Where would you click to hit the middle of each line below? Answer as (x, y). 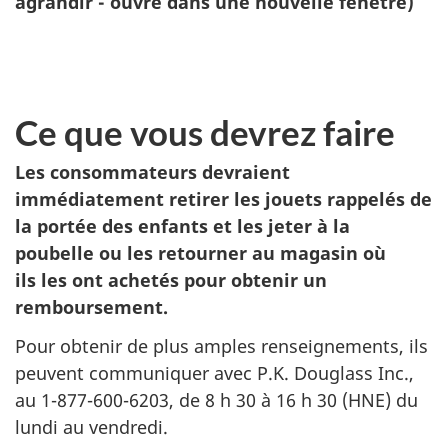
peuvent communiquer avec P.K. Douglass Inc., (214, 372)
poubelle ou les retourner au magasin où (200, 253)
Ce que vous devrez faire (205, 132)
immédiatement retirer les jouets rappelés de (223, 199)
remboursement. (91, 307)
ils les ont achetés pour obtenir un (171, 280)
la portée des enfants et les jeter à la (182, 226)
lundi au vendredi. (91, 426)
